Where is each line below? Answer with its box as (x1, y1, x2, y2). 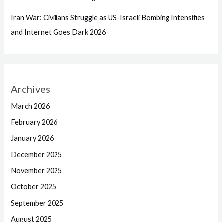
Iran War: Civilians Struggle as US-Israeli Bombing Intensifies (11, 13, 205, 22)
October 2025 (11, 182, 56, 191)
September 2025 (11, 198, 64, 207)
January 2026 (11, 134, 54, 143)
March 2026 (11, 101, 50, 110)
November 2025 (11, 166, 62, 175)
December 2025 (11, 150, 62, 159)
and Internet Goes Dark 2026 (11, 27, 106, 36)
